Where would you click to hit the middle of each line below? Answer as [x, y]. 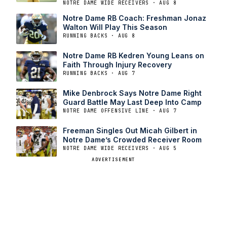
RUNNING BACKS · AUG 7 [99, 73]
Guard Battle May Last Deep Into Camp [132, 102]
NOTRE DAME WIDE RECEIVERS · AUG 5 [120, 148]
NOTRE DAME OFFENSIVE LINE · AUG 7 [120, 111]
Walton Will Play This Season [115, 27]
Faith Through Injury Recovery [117, 65]
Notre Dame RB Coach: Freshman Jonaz [135, 18]
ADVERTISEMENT [113, 160]
